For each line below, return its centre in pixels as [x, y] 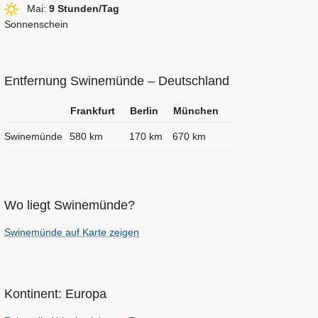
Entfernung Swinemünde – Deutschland [117, 81]
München [196, 110]
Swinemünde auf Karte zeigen [72, 232]
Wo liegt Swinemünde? [70, 205]
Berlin [144, 110]
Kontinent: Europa [55, 294]
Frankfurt [93, 110]
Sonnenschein [36, 24]
